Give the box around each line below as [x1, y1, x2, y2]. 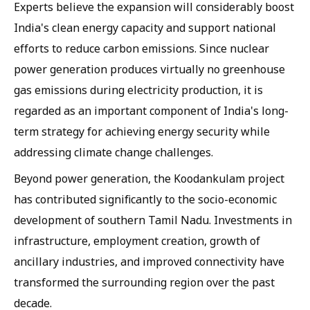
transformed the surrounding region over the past [14, 275, 275, 290]
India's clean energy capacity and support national [14, 20, 276, 35]
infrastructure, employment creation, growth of [14, 233, 260, 248]
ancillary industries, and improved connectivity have [14, 254, 284, 269]
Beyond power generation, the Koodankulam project [14, 171, 284, 186]
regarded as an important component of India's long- [14, 103, 289, 118]
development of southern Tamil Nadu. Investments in [14, 212, 292, 228]
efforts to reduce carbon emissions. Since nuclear [14, 41, 269, 56]
